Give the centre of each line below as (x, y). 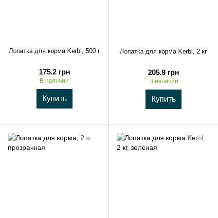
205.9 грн (163, 73)
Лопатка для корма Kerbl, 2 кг (163, 51)
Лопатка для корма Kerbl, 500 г (54, 51)
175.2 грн (54, 72)
